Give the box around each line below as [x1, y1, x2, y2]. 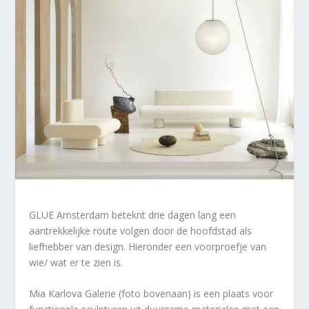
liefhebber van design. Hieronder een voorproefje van [29, 239, 267, 253]
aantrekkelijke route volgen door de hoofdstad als [29, 223, 252, 237]
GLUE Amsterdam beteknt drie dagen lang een [29, 208, 237, 221]
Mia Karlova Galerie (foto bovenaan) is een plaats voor [29, 287, 274, 301]
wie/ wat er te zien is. [29, 255, 123, 269]
